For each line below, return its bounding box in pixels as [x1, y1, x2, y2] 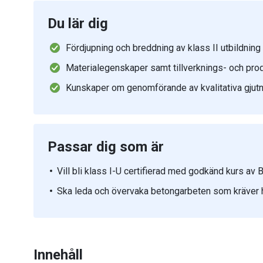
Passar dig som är [48, 139, 164, 155]
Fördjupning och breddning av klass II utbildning [66, 42, 261, 53]
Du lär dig [48, 15, 108, 32]
